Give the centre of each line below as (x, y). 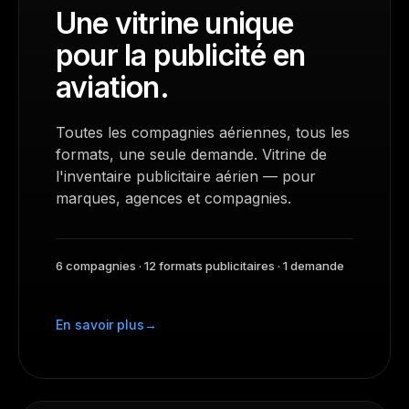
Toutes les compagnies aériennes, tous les (203, 132)
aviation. (112, 87)
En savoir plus (100, 325)
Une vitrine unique (175, 23)
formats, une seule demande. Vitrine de (191, 154)
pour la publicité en (180, 55)
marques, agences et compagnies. (173, 198)
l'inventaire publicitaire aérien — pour (186, 176)
